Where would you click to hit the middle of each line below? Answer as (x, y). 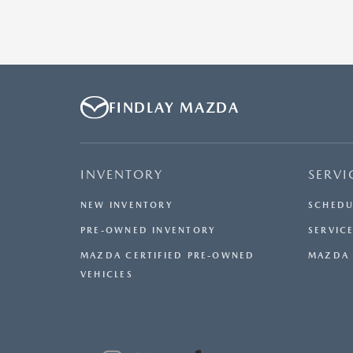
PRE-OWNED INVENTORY (149, 231)
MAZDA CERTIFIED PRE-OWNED (168, 256)
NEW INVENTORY (127, 206)
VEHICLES (107, 275)
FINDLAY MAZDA (174, 108)
